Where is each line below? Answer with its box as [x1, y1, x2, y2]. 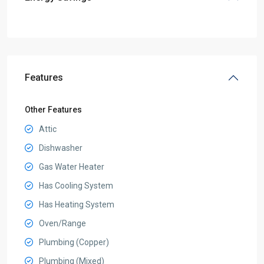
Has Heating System [39, 200, 114, 209]
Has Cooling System [39, 181, 113, 190]
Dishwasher [39, 143, 82, 153]
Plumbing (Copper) [39, 237, 109, 247]
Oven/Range [39, 219, 86, 228]
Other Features [25, 105, 82, 114]
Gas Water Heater [39, 162, 104, 171]
